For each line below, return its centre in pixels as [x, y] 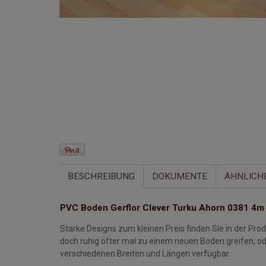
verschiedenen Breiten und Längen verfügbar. [146, 254]
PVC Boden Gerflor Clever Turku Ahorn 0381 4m [162, 208]
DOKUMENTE [180, 177]
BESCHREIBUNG [101, 177]
